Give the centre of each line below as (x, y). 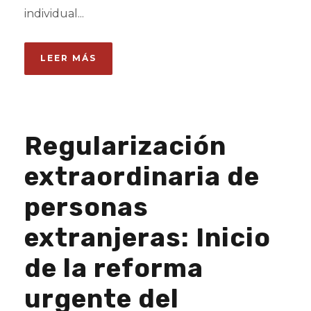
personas (86, 207)
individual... (54, 14)
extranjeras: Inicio (148, 237)
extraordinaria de (142, 176)
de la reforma (114, 268)
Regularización (125, 146)
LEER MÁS (68, 58)
